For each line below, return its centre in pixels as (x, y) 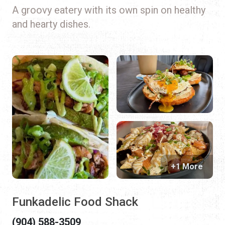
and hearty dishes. (51, 24)
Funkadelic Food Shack (75, 202)
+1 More (187, 167)
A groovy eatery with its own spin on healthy (109, 10)
